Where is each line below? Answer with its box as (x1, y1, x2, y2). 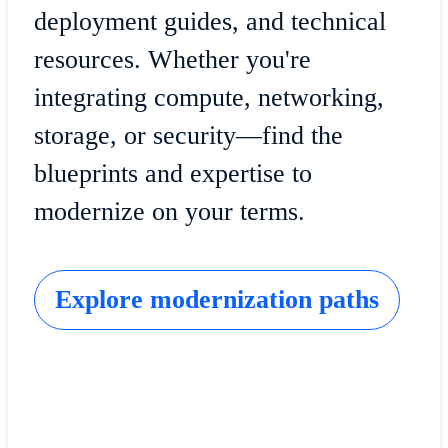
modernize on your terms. (33, 197, 312, 227)
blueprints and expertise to (33, 159, 312, 189)
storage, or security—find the (33, 121, 343, 151)
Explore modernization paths (54, 284, 379, 314)
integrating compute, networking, (33, 83, 384, 113)
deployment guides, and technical (33, 7, 386, 37)
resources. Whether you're (33, 45, 311, 75)
